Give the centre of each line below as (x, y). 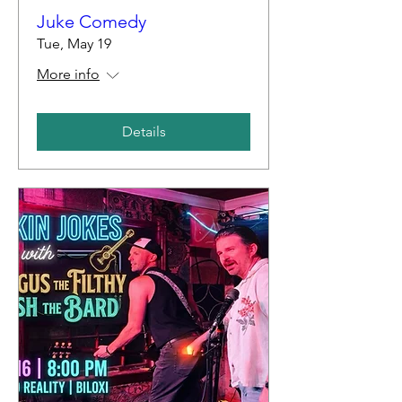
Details (144, 131)
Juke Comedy (92, 21)
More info (68, 74)
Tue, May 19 (74, 43)
